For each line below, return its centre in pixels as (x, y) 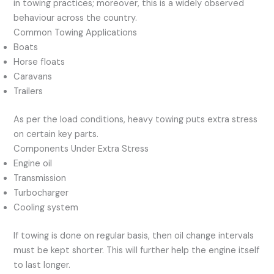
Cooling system (46, 208)
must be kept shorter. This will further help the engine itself (137, 250)
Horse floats (39, 62)
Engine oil (33, 164)
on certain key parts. (56, 134)
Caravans (33, 77)
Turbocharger (41, 193)
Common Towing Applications (76, 33)
